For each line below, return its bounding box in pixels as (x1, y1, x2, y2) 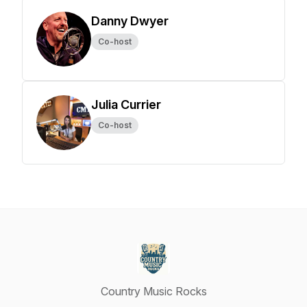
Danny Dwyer (91, 14, 169, 28)
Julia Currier (91, 97, 161, 112)
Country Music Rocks (100, 284, 207, 298)
